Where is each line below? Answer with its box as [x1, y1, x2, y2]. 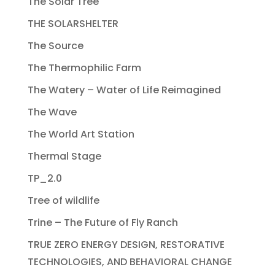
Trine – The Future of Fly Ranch [27, 215, 178, 230]
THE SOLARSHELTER [27, 17, 118, 31]
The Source [27, 39, 83, 53]
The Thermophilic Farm [27, 61, 141, 76]
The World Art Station [27, 127, 134, 142]
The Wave [27, 105, 77, 120]
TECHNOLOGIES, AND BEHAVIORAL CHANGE [27, 255, 232, 269]
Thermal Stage [27, 149, 101, 164]
